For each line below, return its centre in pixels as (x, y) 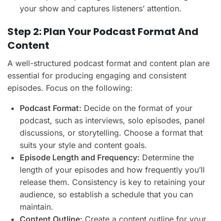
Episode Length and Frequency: (80, 157)
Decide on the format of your (137, 108)
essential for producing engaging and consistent (97, 75)
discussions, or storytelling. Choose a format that (111, 132)
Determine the (167, 157)
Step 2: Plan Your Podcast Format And (103, 31)
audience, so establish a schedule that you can (106, 194)
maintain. (37, 206)
